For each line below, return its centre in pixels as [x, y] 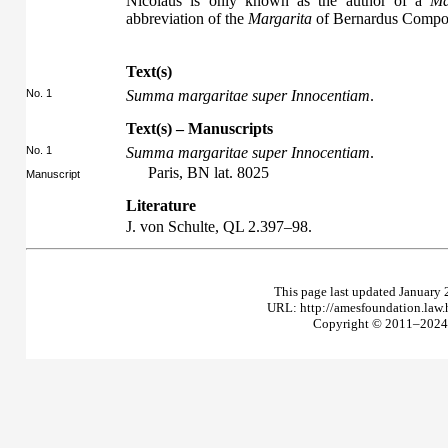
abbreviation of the [187, 18]
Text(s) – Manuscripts [199, 128]
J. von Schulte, [174, 226]
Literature [161, 205]
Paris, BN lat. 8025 [208, 172]
